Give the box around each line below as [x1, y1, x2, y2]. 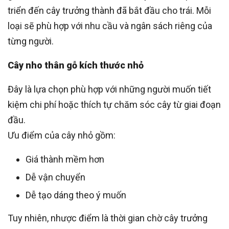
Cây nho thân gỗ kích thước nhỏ [8, 59, 144, 71]
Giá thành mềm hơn [26, 153, 104, 165]
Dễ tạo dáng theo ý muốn [26, 189, 126, 200]
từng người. [8, 35, 54, 47]
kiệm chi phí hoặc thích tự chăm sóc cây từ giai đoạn [8, 99, 221, 110]
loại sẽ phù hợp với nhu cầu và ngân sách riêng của [8, 20, 212, 31]
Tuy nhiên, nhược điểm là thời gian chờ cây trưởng [8, 212, 208, 223]
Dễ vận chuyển [26, 171, 85, 182]
